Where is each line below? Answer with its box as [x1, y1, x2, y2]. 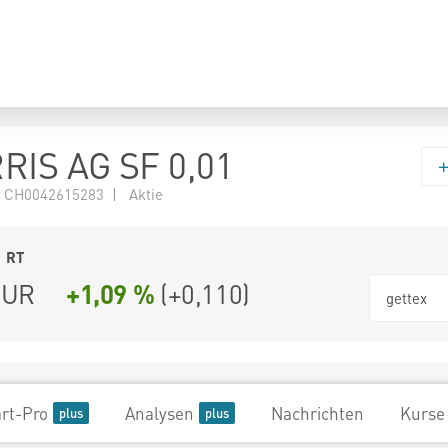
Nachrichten [271, 402, 364, 424]
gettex [386, 287, 427, 308]
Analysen [125, 402, 194, 424]
